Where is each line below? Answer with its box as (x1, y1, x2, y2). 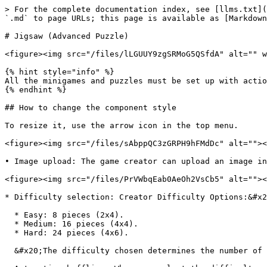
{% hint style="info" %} (5, 67, 114, 76)
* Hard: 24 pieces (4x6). (5, 228, 14, 237)
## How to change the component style (5, 103, 176, 112)
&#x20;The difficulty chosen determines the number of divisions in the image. (5, 246, 14, 255)
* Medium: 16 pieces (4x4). (5, 219, 14, 228)
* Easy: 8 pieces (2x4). (5, 210, 14, 219)
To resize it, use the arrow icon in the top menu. (5, 121, 238, 130)
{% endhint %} (5, 85, 67, 94)
